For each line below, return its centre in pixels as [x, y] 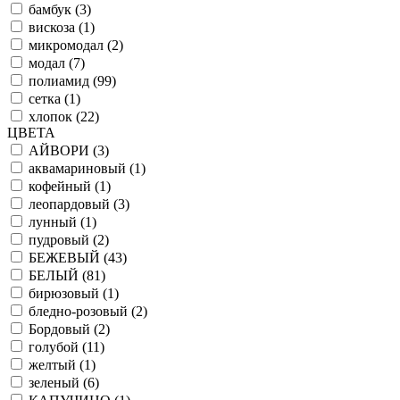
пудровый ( [63, 239]
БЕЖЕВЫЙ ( [68, 257]
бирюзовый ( [68, 293]
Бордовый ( [63, 329]
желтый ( [56, 364]
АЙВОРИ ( [63, 150]
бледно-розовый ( [82, 311]
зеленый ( [58, 382]
